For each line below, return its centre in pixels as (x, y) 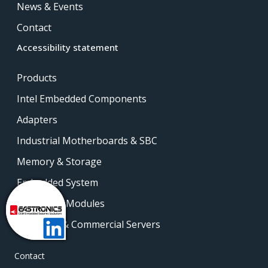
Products (37, 77)
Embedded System (57, 182)
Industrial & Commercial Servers (89, 224)
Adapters (37, 119)
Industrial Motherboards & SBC (87, 140)
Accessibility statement (68, 47)
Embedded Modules (61, 203)
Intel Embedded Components (82, 98)
